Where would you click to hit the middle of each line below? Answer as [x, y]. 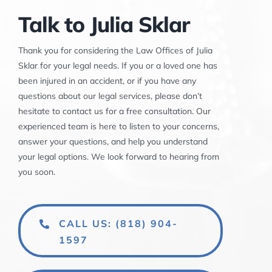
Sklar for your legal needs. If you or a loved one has [117, 66]
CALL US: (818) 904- [119, 224]
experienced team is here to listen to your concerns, [118, 127]
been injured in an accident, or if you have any [107, 81]
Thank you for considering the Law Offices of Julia [115, 51]
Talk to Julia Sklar [104, 25]
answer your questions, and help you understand [113, 142]
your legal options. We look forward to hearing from [118, 157]
